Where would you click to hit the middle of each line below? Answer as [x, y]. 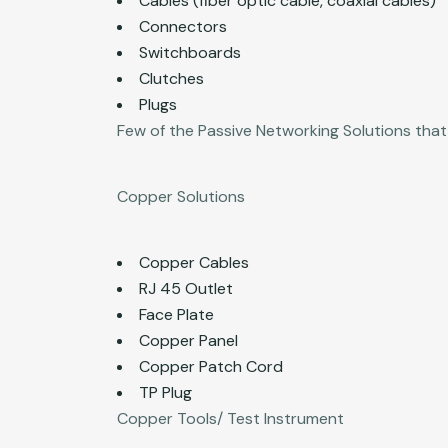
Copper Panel [188, 340]
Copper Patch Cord [211, 366]
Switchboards [190, 52]
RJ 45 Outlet [186, 288]
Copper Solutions [181, 196]
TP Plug [165, 392]
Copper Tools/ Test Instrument [230, 418]
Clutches [171, 78]
